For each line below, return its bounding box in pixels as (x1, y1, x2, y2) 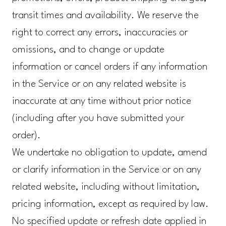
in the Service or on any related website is (12, 79, 186, 90)
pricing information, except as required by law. (12, 199, 209, 210)
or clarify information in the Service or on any (12, 165, 201, 176)
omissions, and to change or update (12, 45, 164, 55)
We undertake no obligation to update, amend (12, 148, 207, 158)
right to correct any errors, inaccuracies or (12, 28, 188, 38)
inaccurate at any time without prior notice (12, 96, 191, 107)
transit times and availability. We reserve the (12, 11, 199, 21)
